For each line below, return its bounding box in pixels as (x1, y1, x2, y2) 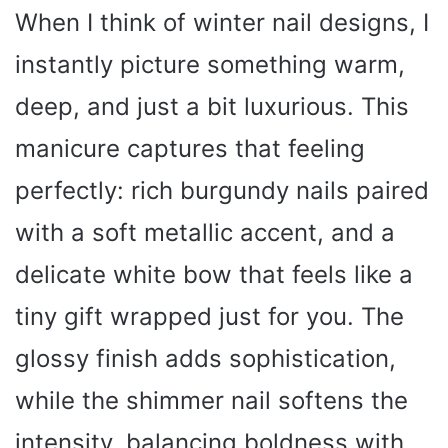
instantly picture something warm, (15, 49, 405, 79)
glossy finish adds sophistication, (15, 343, 396, 373)
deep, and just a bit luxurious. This (15, 91, 409, 121)
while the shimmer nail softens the (15, 385, 408, 415)
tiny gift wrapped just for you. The (15, 301, 404, 331)
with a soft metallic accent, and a (15, 217, 395, 247)
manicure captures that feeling (15, 133, 365, 163)
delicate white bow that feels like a (15, 259, 413, 289)
